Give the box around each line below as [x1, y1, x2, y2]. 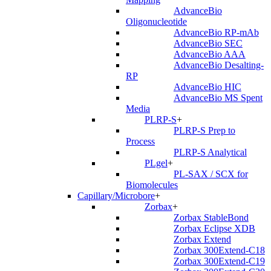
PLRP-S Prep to [173, 125, 235, 136]
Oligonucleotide [126, 16, 187, 27]
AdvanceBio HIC [173, 82, 241, 93]
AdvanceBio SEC [173, 38, 243, 49]
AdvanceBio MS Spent [173, 93, 263, 103]
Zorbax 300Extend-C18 [173, 245, 265, 256]
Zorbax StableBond [173, 212, 249, 223]
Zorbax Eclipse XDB [173, 223, 255, 234]
